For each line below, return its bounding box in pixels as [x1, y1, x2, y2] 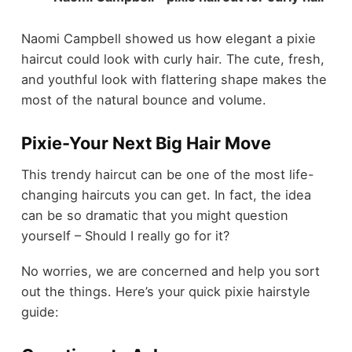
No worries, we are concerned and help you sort [20, 262, 320, 279]
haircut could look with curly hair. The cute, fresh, [20, 50, 324, 67]
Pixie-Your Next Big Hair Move [20, 132, 271, 153]
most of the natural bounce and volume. [20, 91, 266, 108]
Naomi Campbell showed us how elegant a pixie [20, 30, 316, 46]
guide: [20, 303, 59, 320]
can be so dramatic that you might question [20, 207, 288, 224]
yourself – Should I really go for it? [20, 228, 229, 244]
